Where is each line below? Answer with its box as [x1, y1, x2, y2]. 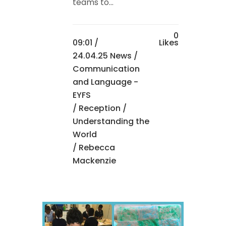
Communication [73, 63, 140, 75]
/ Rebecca [73, 142, 115, 154]
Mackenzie [73, 155, 116, 167]
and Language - [73, 76, 138, 88]
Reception [79, 102, 121, 115]
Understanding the [73, 116, 149, 128]
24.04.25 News [73, 50, 132, 62]
